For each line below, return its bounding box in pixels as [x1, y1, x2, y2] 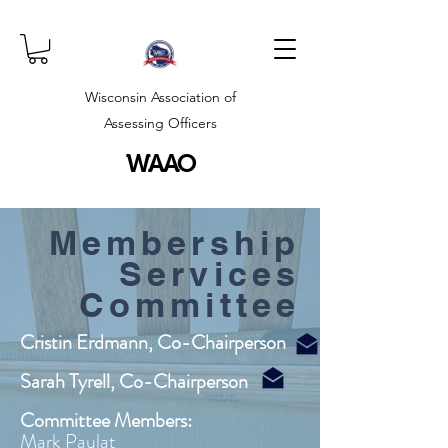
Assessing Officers [103, 114, 217, 133]
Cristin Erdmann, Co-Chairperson [20, 328, 286, 358]
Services [119, 253, 300, 295]
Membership [48, 222, 300, 264]
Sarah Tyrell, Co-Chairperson [20, 367, 248, 397]
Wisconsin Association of [84, 88, 236, 107]
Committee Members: [20, 406, 196, 436]
